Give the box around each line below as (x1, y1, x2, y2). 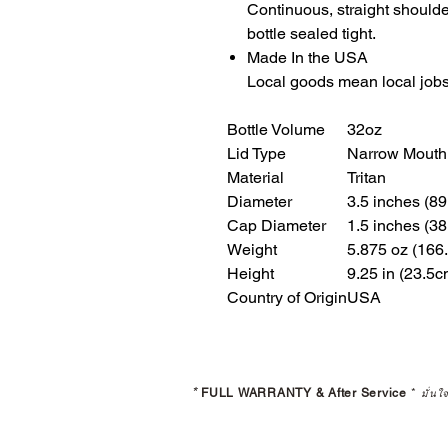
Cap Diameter (227, 216, 326, 236)
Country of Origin (227, 288, 347, 308)
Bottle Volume (227, 120, 325, 140)
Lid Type (227, 144, 286, 164)
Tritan (347, 168, 386, 188)
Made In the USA (247, 48, 368, 68)
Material (227, 168, 284, 188)
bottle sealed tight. (247, 24, 376, 44)
